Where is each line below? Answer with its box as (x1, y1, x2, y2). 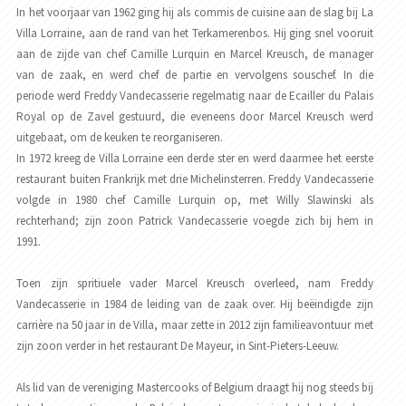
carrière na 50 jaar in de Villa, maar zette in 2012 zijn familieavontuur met (16, 317, 373, 333)
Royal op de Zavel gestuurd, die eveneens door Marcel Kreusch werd (16, 109, 373, 125)
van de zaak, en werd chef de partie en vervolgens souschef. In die (16, 67, 373, 83)
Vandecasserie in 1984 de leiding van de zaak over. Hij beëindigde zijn (16, 296, 373, 313)
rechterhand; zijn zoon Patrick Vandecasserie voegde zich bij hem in (16, 213, 373, 229)
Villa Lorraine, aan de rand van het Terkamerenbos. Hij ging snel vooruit (16, 25, 373, 42)
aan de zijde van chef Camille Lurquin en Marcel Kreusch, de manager (16, 46, 373, 63)
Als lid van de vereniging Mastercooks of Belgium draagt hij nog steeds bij (16, 380, 373, 396)
